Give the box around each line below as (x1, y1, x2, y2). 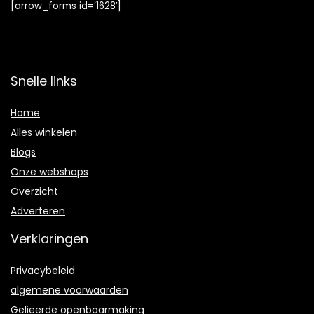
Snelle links (11, 71, 77, 90)
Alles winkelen (11, 125, 77, 139)
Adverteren (11, 203, 65, 218)
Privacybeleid (11, 263, 75, 278)
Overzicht (11, 184, 58, 198)
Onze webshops (11, 164, 88, 179)
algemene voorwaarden (11, 282, 128, 297)
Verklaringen (11, 229, 88, 247)
